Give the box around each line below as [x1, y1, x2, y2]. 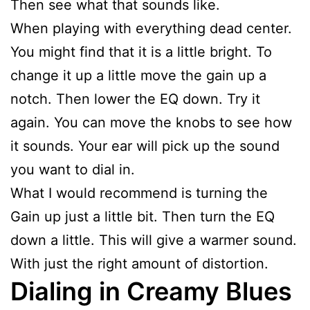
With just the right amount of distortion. [10, 255, 268, 272]
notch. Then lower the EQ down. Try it [10, 90, 260, 107]
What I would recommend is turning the [10, 184, 268, 201]
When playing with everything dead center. [10, 19, 292, 37]
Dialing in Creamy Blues [10, 275, 292, 307]
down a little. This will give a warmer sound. [10, 231, 297, 248]
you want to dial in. [10, 161, 135, 178]
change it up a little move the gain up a [10, 66, 266, 84]
